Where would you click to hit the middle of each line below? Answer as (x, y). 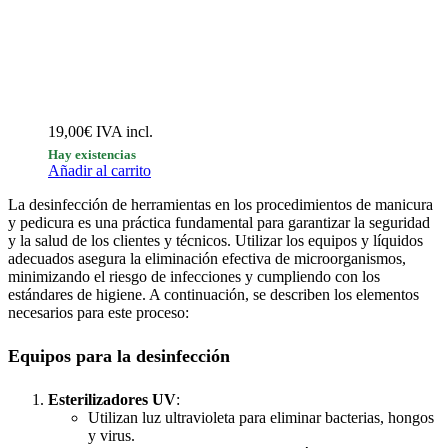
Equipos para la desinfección (119, 355)
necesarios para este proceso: (98, 312)
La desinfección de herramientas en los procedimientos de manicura (220, 204)
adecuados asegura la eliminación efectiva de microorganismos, (207, 258)
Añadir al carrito (99, 170)
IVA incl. (124, 131)
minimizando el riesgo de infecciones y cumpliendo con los (194, 276)
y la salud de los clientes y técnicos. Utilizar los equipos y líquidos (215, 240)
